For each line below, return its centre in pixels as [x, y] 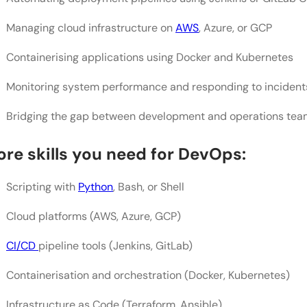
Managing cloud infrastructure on [91, 27]
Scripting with [42, 186]
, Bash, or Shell [149, 186]
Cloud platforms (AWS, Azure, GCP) [94, 216]
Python [96, 186]
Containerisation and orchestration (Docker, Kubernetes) [148, 275]
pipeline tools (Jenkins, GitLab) [115, 245]
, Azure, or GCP [235, 27]
